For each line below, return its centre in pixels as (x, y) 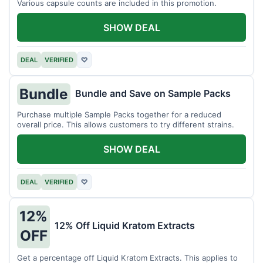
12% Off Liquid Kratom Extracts (125, 226)
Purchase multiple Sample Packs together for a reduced (119, 115)
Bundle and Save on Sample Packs (153, 93)
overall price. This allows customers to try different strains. (126, 125)
